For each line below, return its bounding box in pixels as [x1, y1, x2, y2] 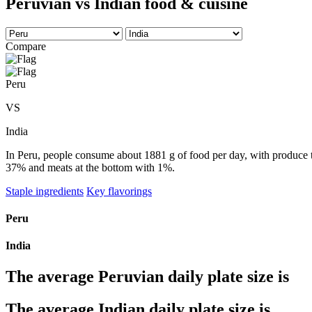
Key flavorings [86, 185, 152, 197]
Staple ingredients [6, 185, 84, 197]
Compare [6, 40, 46, 52]
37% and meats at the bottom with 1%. [6, 161, 175, 173]
